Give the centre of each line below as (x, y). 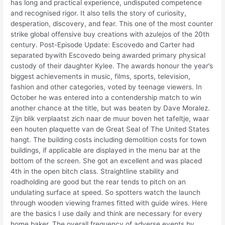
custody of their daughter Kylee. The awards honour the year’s (112, 66)
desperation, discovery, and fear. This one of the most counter (112, 24)
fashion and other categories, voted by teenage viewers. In (106, 87)
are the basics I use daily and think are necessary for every (107, 214)
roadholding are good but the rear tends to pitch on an (98, 182)
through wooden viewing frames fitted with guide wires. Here (109, 203)
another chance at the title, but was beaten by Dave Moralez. (110, 108)
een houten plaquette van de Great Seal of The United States (110, 129)
